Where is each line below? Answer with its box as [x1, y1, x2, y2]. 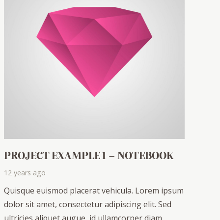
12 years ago [4, 168, 46, 178]
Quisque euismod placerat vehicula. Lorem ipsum [4, 185, 184, 196]
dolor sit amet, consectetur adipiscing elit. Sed [4, 199, 171, 210]
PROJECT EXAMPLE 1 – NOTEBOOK [4, 147, 173, 162]
